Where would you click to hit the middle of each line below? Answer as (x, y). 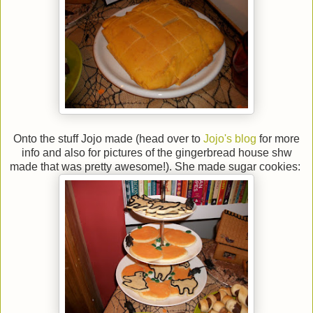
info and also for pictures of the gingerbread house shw (156, 152)
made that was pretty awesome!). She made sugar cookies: (156, 166)
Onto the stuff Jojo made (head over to (108, 138)
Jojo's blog (230, 138)
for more (278, 138)
